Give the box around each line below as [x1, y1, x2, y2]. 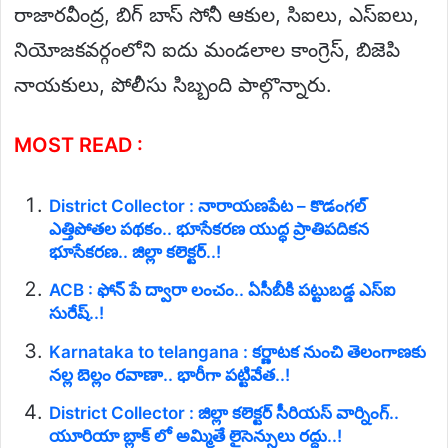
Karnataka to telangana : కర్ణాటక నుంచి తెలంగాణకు [49, 341, 426, 362]
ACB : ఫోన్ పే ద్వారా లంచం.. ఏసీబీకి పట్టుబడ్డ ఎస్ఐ [49, 280, 395, 301]
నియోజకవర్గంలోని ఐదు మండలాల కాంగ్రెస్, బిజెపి [14, 37, 400, 62]
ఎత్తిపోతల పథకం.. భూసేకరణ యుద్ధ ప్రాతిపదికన [49, 218, 369, 239]
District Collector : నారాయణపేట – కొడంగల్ [49, 195, 366, 216]
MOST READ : [14, 132, 143, 157]
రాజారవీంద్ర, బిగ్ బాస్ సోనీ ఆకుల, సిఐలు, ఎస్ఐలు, [14, 2, 419, 27]
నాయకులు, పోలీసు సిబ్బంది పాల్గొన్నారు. [14, 72, 332, 97]
